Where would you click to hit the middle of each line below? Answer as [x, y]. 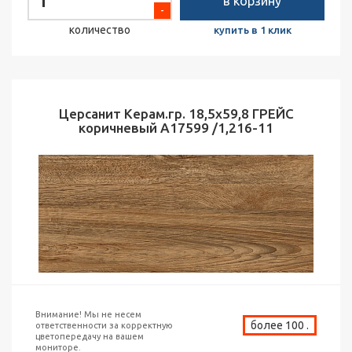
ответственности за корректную [104, 325]
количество [100, 30]
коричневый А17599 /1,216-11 [176, 128]
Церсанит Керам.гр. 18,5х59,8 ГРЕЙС [176, 114]
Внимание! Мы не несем [88, 314]
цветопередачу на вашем [90, 336]
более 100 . [279, 325]
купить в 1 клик [252, 30]
